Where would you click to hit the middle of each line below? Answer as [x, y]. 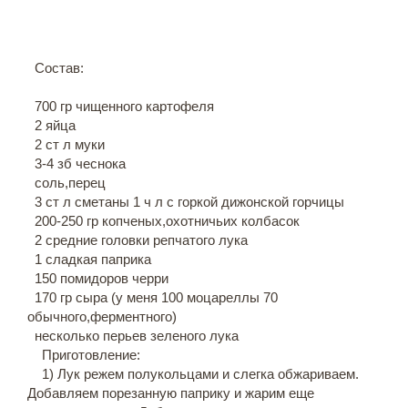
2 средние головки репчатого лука [138, 240]
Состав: [56, 68]
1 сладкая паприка [89, 259]
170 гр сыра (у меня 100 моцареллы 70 [153, 297]
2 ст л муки [66, 144]
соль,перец [66, 183]
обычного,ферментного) [102, 316]
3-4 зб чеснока [76, 163]
